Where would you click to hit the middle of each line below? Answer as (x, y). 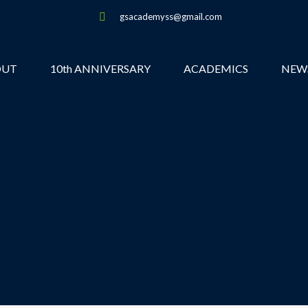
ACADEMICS (216, 68)
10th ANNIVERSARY (100, 68)
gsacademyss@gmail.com (171, 16)
